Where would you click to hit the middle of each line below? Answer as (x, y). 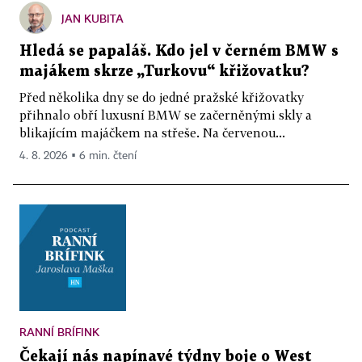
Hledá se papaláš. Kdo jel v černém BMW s (179, 52)
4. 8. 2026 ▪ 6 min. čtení (78, 156)
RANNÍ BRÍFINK (59, 332)
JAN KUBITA (93, 19)
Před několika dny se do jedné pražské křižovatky (162, 97)
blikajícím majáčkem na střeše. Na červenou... (152, 133)
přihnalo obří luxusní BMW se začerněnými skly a (166, 115)
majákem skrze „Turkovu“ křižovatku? (164, 72)
